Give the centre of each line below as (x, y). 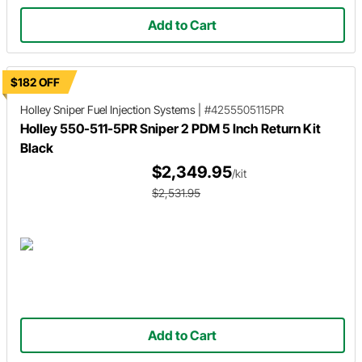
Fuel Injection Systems (141, 109)
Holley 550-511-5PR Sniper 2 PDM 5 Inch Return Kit (170, 128)
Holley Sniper (53, 109)
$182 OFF (35, 82)
